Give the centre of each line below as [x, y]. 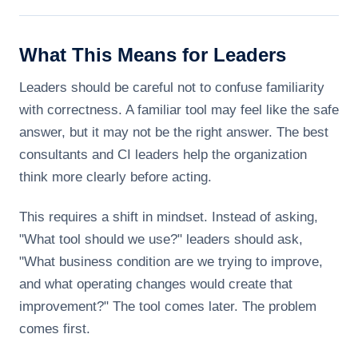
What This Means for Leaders [153, 55]
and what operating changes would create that [156, 284]
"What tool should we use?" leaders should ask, [161, 239]
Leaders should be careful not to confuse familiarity [172, 88]
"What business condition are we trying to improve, [171, 262]
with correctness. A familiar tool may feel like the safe [179, 110]
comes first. [55, 329]
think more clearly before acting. [115, 177]
